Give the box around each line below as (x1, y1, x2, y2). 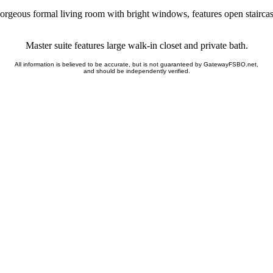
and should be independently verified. (83, 68, 190, 74)
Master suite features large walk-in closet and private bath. (25, 40, 248, 51)
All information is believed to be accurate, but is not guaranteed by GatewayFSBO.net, (15, 61, 258, 68)
